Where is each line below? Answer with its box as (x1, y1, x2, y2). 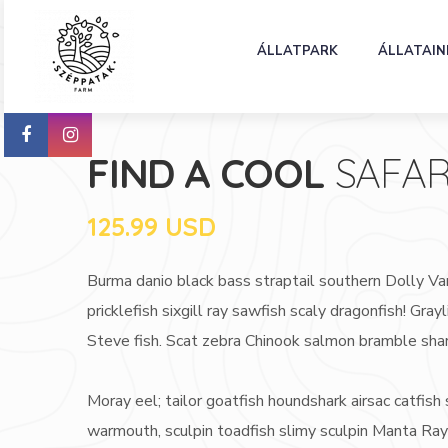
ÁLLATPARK (256, 41, 338, 60)
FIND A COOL (87, 148, 335, 198)
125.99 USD (87, 211, 216, 242)
